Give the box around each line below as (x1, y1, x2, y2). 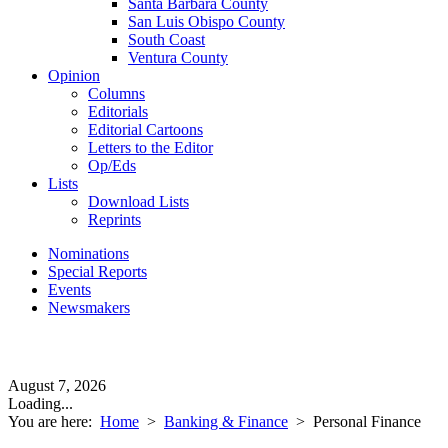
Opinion (48, 67, 100, 84)
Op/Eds (88, 157, 136, 174)
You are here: (8, 413, 100, 430)
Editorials (88, 103, 148, 120)
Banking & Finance (164, 413, 288, 430)
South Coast (128, 31, 205, 48)
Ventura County (128, 49, 228, 66)
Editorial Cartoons (88, 121, 203, 138)
